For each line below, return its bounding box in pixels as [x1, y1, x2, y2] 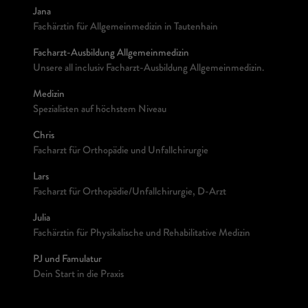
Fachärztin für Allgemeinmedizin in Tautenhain [33, 23, 218, 33]
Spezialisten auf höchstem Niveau [33, 105, 166, 115]
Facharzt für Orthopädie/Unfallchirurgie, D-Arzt [33, 188, 226, 198]
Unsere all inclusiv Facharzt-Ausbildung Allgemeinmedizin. [33, 64, 264, 74]
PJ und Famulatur [33, 255, 102, 265]
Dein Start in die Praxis [33, 270, 124, 280]
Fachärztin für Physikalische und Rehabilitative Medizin [33, 229, 250, 239]
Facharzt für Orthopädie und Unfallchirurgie [33, 146, 208, 157]
